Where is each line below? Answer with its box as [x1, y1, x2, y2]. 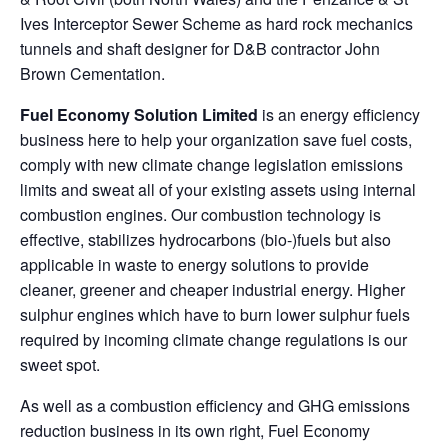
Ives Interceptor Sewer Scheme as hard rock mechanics [20, 12, 413, 35]
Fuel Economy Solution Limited [20, 103, 258, 126]
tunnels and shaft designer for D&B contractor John [20, 37, 380, 60]
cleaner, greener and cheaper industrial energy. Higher [20, 278, 405, 301]
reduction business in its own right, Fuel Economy [20, 419, 370, 442]
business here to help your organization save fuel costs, [20, 128, 412, 151]
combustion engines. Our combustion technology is [20, 203, 381, 226]
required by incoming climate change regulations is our [20, 328, 407, 351]
